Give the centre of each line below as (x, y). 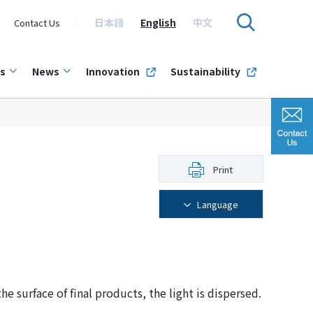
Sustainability (205, 71)
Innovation (112, 71)
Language (218, 204)
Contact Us (37, 22)
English (158, 22)
